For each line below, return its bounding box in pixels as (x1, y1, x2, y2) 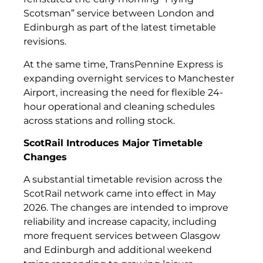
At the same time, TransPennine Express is (23, 58, 223, 70)
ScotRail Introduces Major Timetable (23, 137, 203, 149)
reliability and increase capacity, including (23, 216, 217, 228)
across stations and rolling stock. (23, 114, 175, 126)
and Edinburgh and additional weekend (23, 244, 212, 256)
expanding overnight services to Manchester (23, 72, 234, 84)
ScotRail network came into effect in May (23, 188, 216, 200)
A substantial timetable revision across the (23, 174, 222, 186)
